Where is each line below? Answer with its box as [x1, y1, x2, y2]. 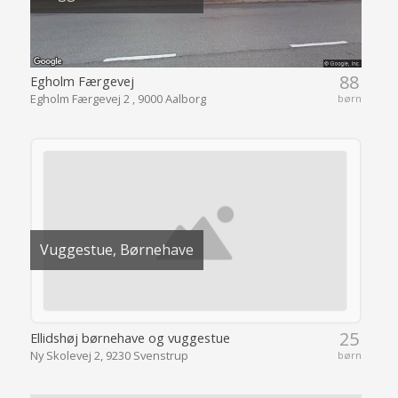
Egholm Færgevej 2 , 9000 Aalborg [29, 91, 206, 107]
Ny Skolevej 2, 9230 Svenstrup [29, 346, 188, 363]
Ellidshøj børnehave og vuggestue [29, 328, 230, 346]
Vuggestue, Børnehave [39, 240, 194, 260]
